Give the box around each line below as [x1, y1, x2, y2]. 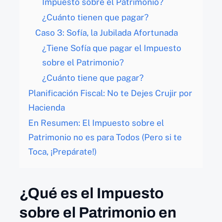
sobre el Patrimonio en [19, 205, 176, 221]
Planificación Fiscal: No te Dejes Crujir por [28, 88, 192, 99]
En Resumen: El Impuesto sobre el [28, 118, 164, 128]
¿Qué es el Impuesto [19, 185, 164, 202]
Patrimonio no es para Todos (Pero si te [28, 132, 182, 143]
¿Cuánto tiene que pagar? [42, 73, 144, 83]
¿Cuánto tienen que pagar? [42, 12, 149, 23]
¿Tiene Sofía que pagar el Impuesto [42, 43, 181, 54]
